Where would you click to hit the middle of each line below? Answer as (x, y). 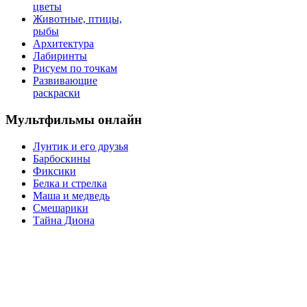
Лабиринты (60, 56)
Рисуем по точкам (75, 69)
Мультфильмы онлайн (74, 120)
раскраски (57, 93)
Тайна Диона (64, 220)
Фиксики (54, 171)
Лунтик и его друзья (81, 146)
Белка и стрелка (70, 183)
